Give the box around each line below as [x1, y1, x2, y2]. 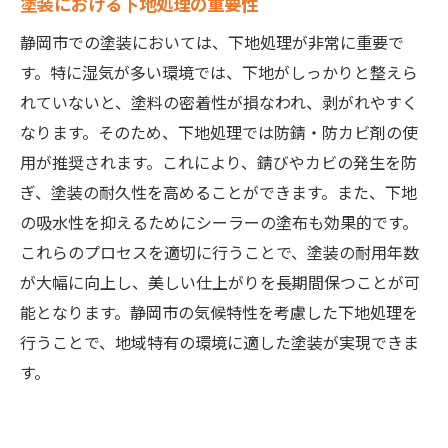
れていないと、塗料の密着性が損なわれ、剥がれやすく [20, 90, 418, 115]
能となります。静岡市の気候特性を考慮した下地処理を [20, 300, 418, 325]
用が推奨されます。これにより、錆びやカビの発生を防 [20, 150, 417, 175]
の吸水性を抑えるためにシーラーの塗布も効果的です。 [20, 210, 418, 235]
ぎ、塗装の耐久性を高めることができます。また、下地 [20, 180, 417, 205]
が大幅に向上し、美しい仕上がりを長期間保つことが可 [20, 270, 420, 295]
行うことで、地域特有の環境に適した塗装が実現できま [20, 330, 419, 355]
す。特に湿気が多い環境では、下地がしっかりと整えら [20, 60, 418, 85]
